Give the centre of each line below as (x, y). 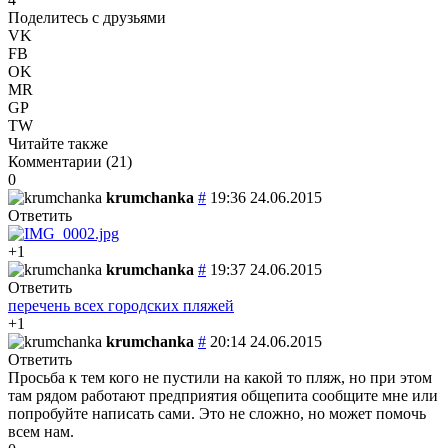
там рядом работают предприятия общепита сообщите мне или (223, 395)
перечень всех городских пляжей (121, 305)
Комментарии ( (59, 161)
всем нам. (41, 431)
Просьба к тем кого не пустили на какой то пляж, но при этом (220, 377)
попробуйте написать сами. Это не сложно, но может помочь (217, 413)
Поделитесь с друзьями (87, 17)
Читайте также (58, 143)
